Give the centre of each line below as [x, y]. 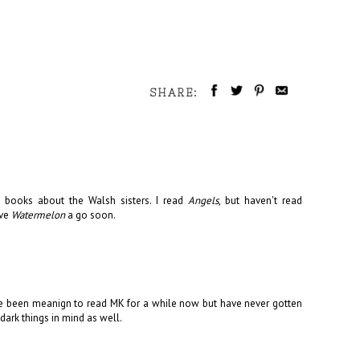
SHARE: [176, 93]
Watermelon [38, 215]
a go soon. [90, 215]
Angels [203, 201]
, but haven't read [260, 201]
